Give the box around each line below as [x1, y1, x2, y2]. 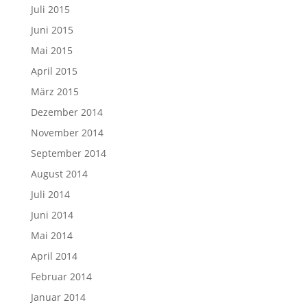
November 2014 [30, 126, 103, 139]
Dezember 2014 [30, 106, 103, 119]
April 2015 [30, 64, 77, 77]
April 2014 [30, 249, 77, 262]
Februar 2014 [30, 270, 92, 283]
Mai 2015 [30, 44, 73, 57]
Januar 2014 [30, 291, 86, 304]
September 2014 [30, 147, 106, 160]
